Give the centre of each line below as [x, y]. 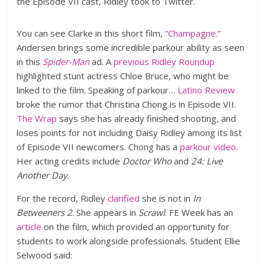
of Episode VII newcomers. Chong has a [98, 147]
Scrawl [152, 212]
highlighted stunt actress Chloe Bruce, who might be [123, 76]
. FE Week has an [199, 212]
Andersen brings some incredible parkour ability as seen [131, 47]
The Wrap [37, 118]
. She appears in [106, 212]
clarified [124, 198]
